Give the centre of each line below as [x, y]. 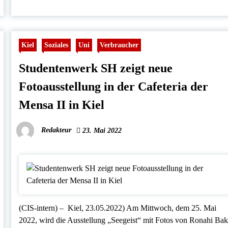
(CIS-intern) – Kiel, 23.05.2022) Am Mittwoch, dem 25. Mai [118, 208]
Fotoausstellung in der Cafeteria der [114, 87]
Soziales [56, 45]
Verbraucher [119, 45]
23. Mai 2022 [101, 131]
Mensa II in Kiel [62, 105]
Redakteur [56, 130]
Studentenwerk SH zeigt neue [96, 68]
